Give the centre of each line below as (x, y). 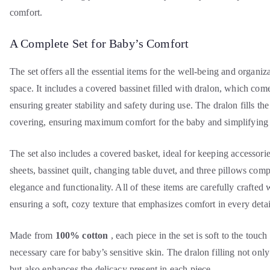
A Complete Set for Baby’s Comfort (99, 43)
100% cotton (82, 235)
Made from (33, 235)
